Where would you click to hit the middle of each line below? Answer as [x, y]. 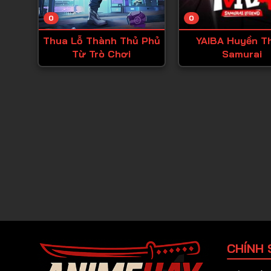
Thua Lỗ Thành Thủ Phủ [101, 41]
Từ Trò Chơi [102, 54]
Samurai [242, 54]
